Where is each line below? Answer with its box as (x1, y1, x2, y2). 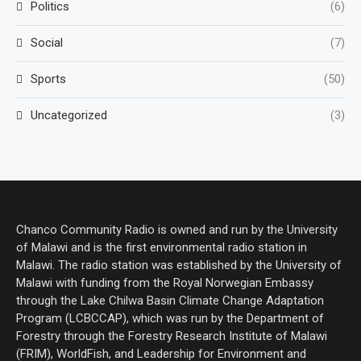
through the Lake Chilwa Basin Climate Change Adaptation (16, 293, 324, 308)
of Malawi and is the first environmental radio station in (16, 240, 307, 255)
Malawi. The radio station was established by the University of (16, 258, 342, 272)
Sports (31, 72, 66, 86)
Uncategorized (31, 108, 107, 122)
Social (31, 35, 63, 50)
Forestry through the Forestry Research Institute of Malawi (16, 329, 327, 343)
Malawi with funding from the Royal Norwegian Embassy (16, 276, 313, 290)
